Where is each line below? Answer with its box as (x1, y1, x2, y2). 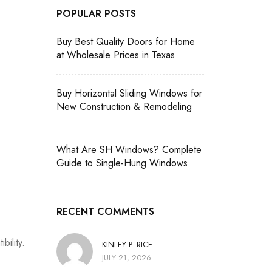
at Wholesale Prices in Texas (56, 48, 175, 62)
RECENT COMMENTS (56, 205, 154, 219)
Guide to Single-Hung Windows (56, 156, 188, 170)
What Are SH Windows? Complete (56, 143, 202, 157)
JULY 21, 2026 (102, 252, 151, 263)
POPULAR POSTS (56, 7, 136, 21)
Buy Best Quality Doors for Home (56, 35, 195, 49)
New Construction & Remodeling (56, 100, 192, 114)
